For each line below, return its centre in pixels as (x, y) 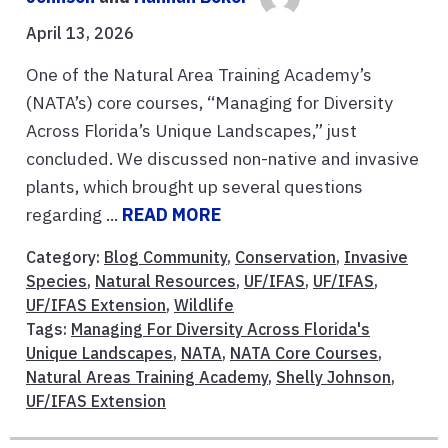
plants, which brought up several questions (194, 186)
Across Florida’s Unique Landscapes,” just (191, 130)
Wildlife (204, 304)
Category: (65, 256)
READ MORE (171, 214)
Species (56, 280)
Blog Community (165, 256)
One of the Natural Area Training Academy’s (199, 74)
